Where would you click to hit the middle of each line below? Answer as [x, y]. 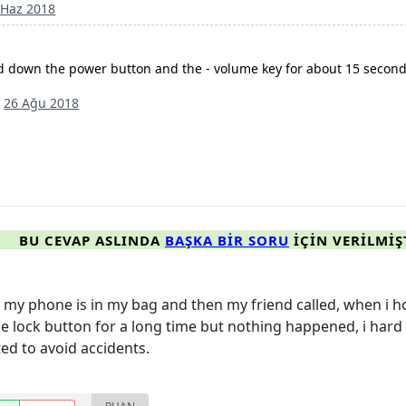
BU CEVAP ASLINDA [92, 241]
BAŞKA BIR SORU [227, 241]
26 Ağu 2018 [42, 103]
